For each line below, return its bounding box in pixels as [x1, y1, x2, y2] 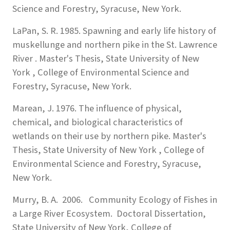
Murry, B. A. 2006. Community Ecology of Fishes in [12, 193, 217, 206]
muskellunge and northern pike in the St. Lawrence [12, 37, 217, 51]
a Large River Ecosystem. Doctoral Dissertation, [12, 206, 206, 220]
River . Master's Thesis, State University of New [12, 51, 199, 65]
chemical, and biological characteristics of [12, 115, 183, 129]
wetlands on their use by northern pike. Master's [12, 129, 206, 143]
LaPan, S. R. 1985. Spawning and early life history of [12, 24, 216, 37]
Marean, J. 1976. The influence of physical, [12, 101, 182, 115]
